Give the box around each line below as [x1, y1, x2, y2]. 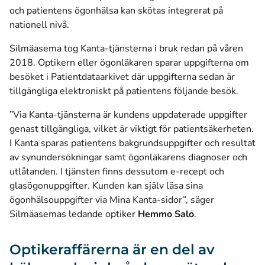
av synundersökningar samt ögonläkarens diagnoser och [9, 151, 247, 164]
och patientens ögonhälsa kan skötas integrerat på [9, 4, 223, 17]
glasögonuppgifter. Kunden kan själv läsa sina [9, 179, 203, 192]
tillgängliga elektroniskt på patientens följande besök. [9, 85, 241, 98]
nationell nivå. [9, 18, 69, 31]
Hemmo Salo [138, 208, 194, 221]
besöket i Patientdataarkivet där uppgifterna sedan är [9, 70, 235, 83]
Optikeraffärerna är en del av [9, 241, 215, 258]
